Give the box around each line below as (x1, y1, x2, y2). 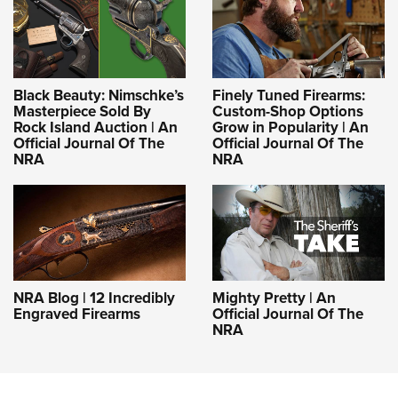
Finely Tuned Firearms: (212, 84, 365, 106)
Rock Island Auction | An (13, 115, 178, 138)
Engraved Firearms (13, 303, 140, 325)
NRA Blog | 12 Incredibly (13, 287, 175, 309)
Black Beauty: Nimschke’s (13, 84, 184, 106)
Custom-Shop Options (212, 99, 363, 122)
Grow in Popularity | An (212, 115, 369, 138)
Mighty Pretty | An (212, 287, 336, 309)
